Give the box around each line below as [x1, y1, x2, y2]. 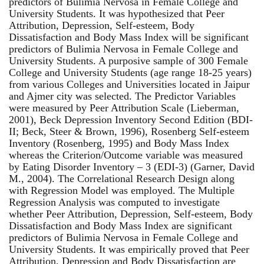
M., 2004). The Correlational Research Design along [9, 172, 235, 184]
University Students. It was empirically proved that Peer [9, 243, 249, 255]
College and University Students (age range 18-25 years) [9, 66, 252, 78]
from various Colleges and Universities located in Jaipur [9, 78, 250, 90]
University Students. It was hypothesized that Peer [9, 7, 225, 19]
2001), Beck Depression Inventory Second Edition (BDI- [9, 113, 253, 126]
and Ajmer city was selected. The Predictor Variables [9, 90, 236, 102]
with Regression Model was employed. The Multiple [9, 184, 235, 196]
